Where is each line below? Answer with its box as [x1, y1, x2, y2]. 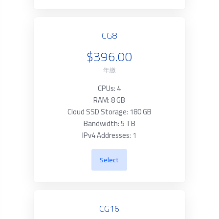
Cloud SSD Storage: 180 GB [67, 105, 152, 119]
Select [100, 153, 119, 166]
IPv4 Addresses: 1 [82, 128, 137, 142]
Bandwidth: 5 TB [83, 116, 135, 131]
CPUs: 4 [98, 81, 121, 95]
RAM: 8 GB [93, 93, 126, 107]
